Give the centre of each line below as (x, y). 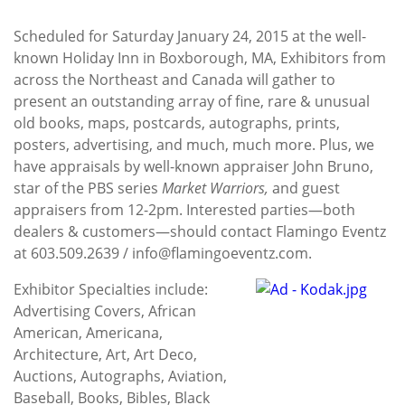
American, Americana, (88, 332)
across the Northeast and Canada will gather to (174, 79)
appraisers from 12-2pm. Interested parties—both (184, 209)
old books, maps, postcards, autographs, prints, (177, 122)
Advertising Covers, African (105, 311)
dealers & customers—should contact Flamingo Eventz (200, 231)
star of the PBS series (88, 188)
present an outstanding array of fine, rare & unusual (192, 101)
